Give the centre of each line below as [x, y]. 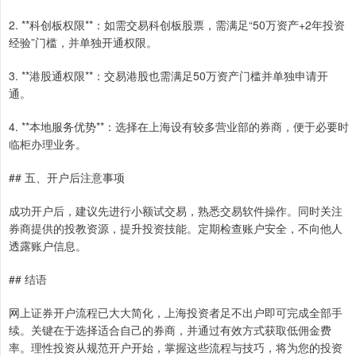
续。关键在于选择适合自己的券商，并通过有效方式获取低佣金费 [170, 330]
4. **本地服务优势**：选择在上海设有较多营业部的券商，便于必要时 [179, 127]
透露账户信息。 [48, 246]
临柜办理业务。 [48, 144]
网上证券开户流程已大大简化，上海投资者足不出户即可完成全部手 [176, 313]
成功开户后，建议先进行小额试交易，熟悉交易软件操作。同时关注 [176, 211]
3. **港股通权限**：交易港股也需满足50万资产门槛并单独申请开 [168, 76]
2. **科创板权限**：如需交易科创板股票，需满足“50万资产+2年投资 [177, 25]
